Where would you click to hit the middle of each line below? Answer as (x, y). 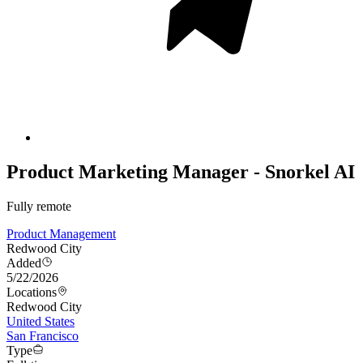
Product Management (61, 234)
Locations (32, 293)
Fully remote (39, 207)
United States (41, 322)
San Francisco (43, 336)
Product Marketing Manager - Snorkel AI (181, 172)
